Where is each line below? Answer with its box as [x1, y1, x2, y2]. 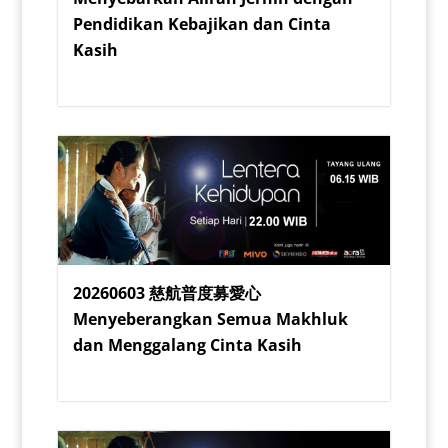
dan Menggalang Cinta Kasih [72, 333, 302, 356]
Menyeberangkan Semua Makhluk [72, 307, 348, 330]
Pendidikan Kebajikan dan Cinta [72, 12, 331, 35]
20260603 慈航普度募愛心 [72, 281, 261, 304]
